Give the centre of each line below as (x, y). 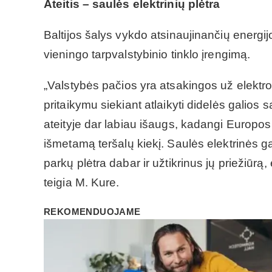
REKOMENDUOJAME (92, 211)
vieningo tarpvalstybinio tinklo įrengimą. (147, 54)
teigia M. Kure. (82, 182)
